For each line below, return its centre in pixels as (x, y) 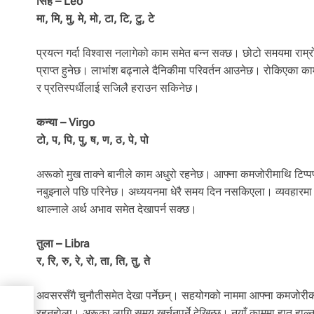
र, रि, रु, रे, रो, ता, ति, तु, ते (93, 261)
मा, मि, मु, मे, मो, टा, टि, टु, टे (95, 19)
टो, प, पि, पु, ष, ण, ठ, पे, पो (93, 140)
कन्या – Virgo (66, 123)
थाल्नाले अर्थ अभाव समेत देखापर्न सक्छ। (117, 210)
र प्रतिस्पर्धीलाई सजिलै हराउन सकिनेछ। (118, 88)
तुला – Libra (63, 244)
